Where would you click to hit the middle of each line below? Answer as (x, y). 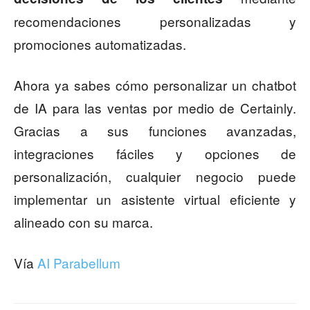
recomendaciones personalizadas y (155, 21)
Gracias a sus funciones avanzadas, (155, 131)
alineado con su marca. (83, 222)
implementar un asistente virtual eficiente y (155, 199)
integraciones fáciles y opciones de (155, 154)
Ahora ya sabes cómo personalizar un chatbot (155, 85)
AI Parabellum (79, 263)
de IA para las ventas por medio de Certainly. (155, 108)
